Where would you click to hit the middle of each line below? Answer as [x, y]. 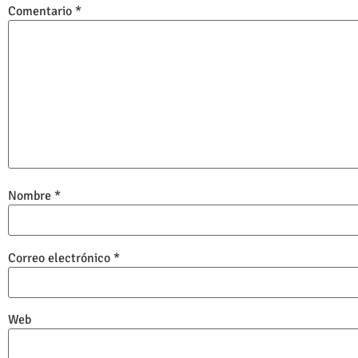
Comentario [42, 11]
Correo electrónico [61, 258]
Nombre [31, 196]
